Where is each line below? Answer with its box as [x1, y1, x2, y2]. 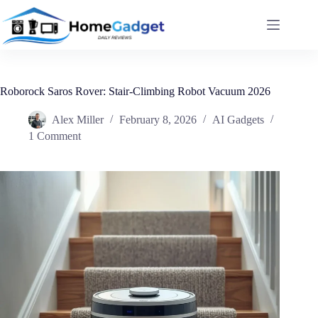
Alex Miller [52, 114, 104, 126]
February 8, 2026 [119, 114, 197, 126]
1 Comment [28, 130, 81, 142]
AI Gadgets [212, 114, 264, 126]
